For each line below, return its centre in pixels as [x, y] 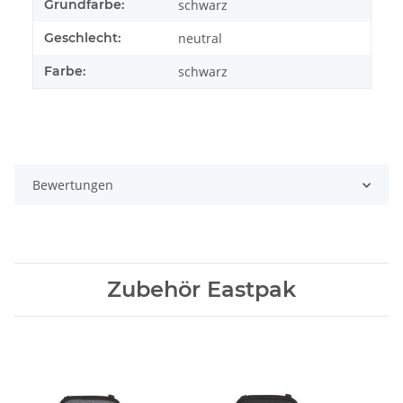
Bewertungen [73, 185]
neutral [200, 39]
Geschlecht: [82, 38]
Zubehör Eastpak [201, 290]
